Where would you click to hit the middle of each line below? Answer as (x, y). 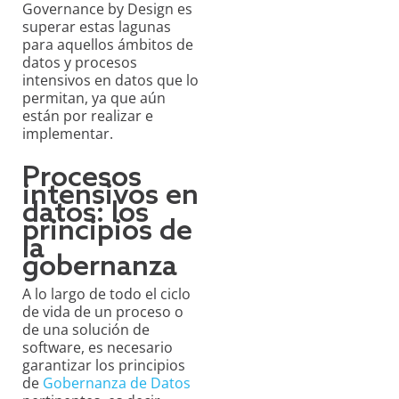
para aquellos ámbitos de (108, 45)
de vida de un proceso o (103, 312)
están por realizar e (88, 116)
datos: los (85, 214)
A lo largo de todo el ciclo (106, 294)
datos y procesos (80, 63)
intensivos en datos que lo (110, 81)
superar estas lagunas (97, 27)
